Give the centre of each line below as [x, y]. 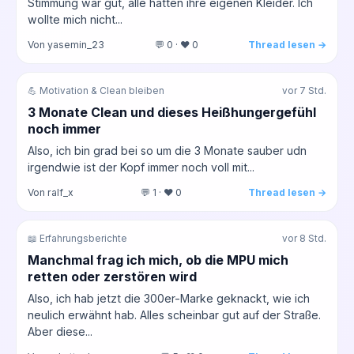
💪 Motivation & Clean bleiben [96, 90]
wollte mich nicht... [75, 19]
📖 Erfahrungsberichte [77, 238]
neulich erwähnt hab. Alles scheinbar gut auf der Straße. [174, 314]
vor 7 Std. [304, 90]
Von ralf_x [51, 192]
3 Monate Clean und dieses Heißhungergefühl [172, 112]
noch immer [64, 128]
